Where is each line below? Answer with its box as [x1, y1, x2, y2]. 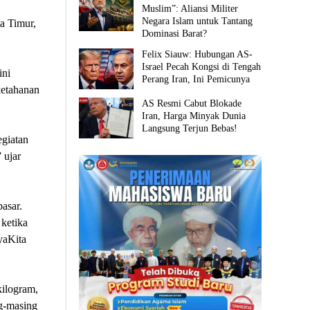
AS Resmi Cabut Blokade [142, 98, 242, 109]
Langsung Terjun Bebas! [142, 122, 238, 134]
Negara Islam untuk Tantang [142, 15, 253, 26]
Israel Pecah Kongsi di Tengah [142, 61, 262, 72]
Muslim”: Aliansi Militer [142, 3, 239, 14]
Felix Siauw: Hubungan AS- [142, 48, 253, 60]
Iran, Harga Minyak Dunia [142, 110, 246, 121]
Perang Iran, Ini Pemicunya [142, 73, 250, 84]
